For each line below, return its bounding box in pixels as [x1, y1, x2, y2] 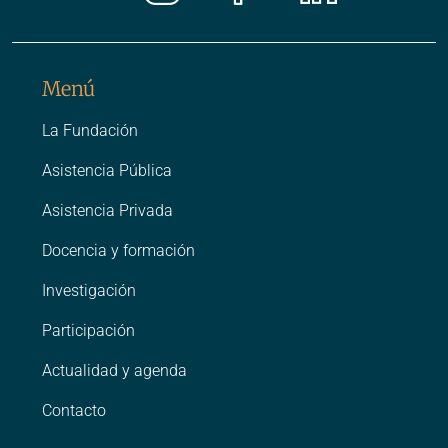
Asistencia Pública [42, 161, 172, 181]
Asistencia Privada [42, 201, 173, 221]
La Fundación [42, 121, 138, 141]
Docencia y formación [42, 241, 195, 261]
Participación [42, 321, 135, 341]
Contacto [42, 401, 106, 421]
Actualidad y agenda [42, 361, 187, 381]
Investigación [42, 281, 136, 301]
